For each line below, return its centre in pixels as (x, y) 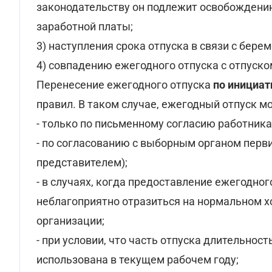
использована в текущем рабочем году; (138, 260)
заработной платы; (85, 26)
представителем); (82, 162)
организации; (70, 221)
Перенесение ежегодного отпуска (125, 85)
